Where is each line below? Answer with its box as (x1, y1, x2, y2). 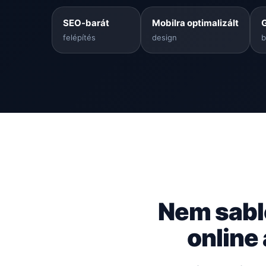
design (151, 32, 177, 42)
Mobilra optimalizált (151, 17, 239, 28)
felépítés (62, 32, 96, 42)
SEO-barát (62, 17, 109, 28)
